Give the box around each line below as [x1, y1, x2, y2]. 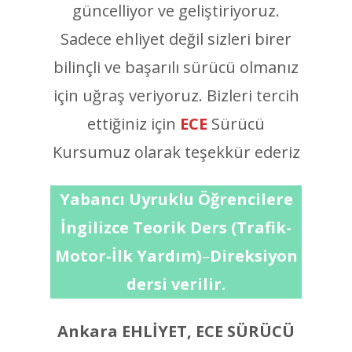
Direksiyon [209, 245, 298, 266]
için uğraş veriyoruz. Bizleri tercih [53, 85, 299, 106]
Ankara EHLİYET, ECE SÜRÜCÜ [57, 321, 295, 342]
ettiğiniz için [87, 113, 180, 134]
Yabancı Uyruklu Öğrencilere [59, 189, 293, 210]
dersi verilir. [126, 273, 225, 295]
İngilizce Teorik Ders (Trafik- [60, 217, 291, 238]
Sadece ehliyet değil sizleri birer [60, 28, 291, 49]
